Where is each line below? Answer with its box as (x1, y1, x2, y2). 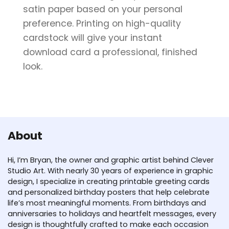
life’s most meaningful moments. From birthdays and (8, 197, 206, 208)
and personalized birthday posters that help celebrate (8, 187, 210, 197)
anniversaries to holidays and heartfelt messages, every (8, 208, 216, 219)
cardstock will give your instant (23, 31, 162, 44)
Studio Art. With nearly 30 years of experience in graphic (8, 165, 213, 176)
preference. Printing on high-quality (23, 17, 181, 30)
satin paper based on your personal (23, 3, 182, 15)
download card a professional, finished (23, 45, 197, 58)
